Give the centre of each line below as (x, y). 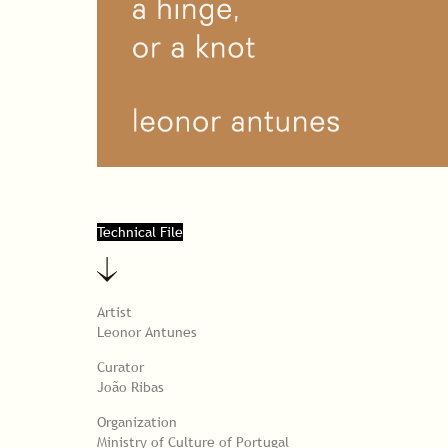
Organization (137, 421)
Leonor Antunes (147, 331)
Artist (114, 311)
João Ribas (130, 386)
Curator (120, 366)
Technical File (140, 232)
